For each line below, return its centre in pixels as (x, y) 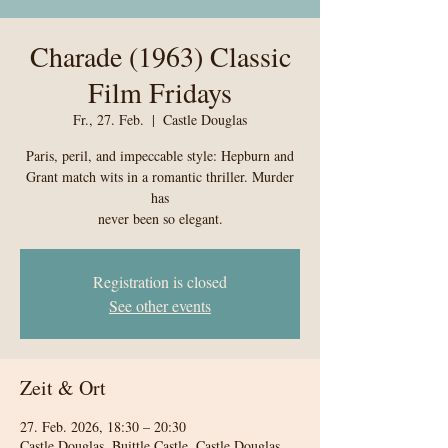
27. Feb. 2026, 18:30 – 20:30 (103, 426)
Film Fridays (160, 91)
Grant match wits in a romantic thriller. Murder (160, 176)
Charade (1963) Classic (160, 55)
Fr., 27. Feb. (108, 119)
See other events (160, 305)
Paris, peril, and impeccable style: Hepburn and (160, 155)
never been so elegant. (160, 218)
